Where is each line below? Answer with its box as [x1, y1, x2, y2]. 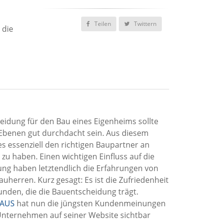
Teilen [93, 20, 111, 28]
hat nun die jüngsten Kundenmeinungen [15, 197, 166, 209]
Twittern [132, 20, 156, 28]
